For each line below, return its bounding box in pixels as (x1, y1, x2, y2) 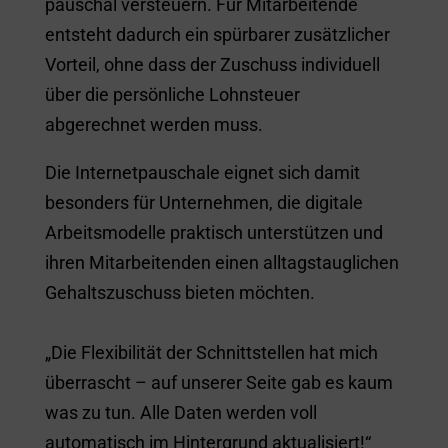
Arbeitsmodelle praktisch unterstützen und (44, 222, 383, 244)
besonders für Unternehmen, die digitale (44, 192, 363, 214)
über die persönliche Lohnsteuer (44, 84, 300, 106)
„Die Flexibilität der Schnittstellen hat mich (44, 342, 378, 364)
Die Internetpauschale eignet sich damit (44, 162, 360, 184)
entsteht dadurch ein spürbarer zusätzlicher (44, 24, 390, 46)
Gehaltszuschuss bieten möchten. (44, 282, 315, 304)
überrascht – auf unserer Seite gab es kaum (44, 372, 393, 394)
